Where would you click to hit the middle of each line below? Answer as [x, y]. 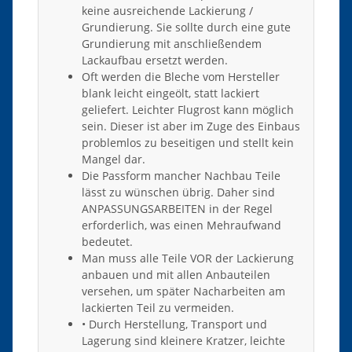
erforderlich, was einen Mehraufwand [181, 225]
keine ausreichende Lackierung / [167, 10]
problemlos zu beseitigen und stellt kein [188, 142]
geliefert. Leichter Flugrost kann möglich [188, 109]
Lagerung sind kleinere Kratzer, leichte [183, 340]
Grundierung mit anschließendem [172, 43]
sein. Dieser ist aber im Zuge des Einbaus [191, 126]
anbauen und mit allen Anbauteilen [176, 274]
